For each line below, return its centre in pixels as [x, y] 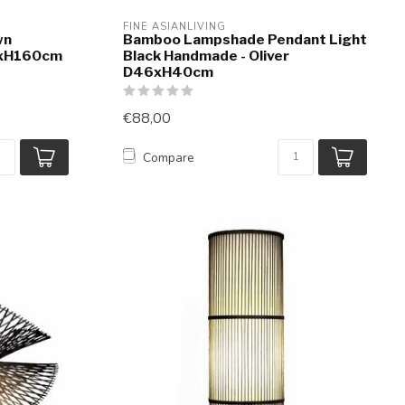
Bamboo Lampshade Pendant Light [245, 40]
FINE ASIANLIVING [174, 27]
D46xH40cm [168, 72]
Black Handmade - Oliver [206, 56]
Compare [169, 157]
